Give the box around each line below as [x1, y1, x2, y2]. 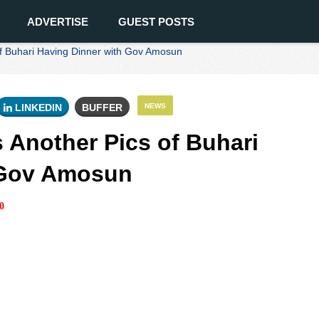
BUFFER [82, 102, 122, 113]
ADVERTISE [27, 16, 88, 28]
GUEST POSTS [118, 16, 194, 28]
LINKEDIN [12, 102, 62, 113]
